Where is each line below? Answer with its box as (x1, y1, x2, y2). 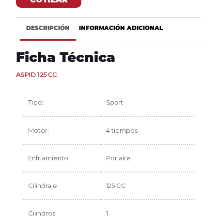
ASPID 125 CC (16, 71, 57, 79)
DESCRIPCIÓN (26, 25, 70, 31)
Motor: (28, 126, 49, 135)
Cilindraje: (28, 182, 59, 190)
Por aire (106, 154, 131, 162)
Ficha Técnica (16, 49, 115, 66)
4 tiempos (106, 126, 138, 135)
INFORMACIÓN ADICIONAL (79, 25, 163, 31)
